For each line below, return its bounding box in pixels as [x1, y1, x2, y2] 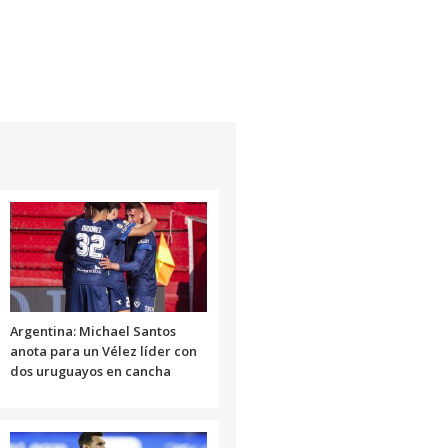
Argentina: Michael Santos [9, 321, 176, 340]
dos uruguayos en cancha [9, 361, 171, 380]
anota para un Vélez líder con [9, 341, 197, 360]
